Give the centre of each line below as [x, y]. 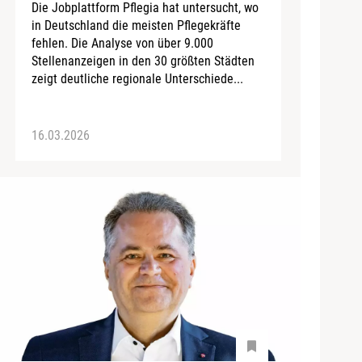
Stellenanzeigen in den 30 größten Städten [143, 61]
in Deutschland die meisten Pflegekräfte [136, 25]
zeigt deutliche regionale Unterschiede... [137, 78]
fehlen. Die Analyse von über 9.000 [122, 43]
